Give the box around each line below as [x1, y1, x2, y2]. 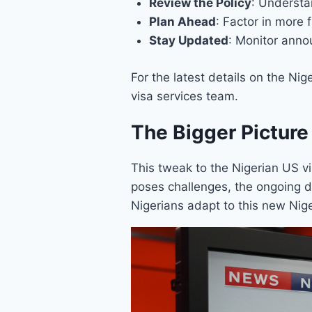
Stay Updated [148, 33, 228, 48]
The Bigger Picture [131, 120, 309, 144]
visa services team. [131, 88, 238, 103]
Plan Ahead [148, 15, 216, 29]
